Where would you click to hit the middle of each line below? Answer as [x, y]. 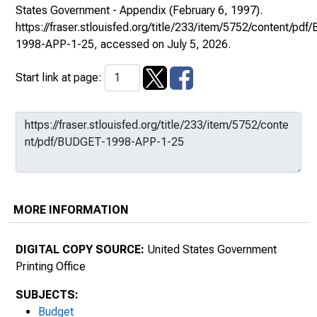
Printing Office [51, 266]
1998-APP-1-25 [55, 44]
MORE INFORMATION [71, 210]
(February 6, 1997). [214, 10]
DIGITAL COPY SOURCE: [80, 249]
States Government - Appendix [91, 10]
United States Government [211, 249]
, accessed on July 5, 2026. [162, 44]
